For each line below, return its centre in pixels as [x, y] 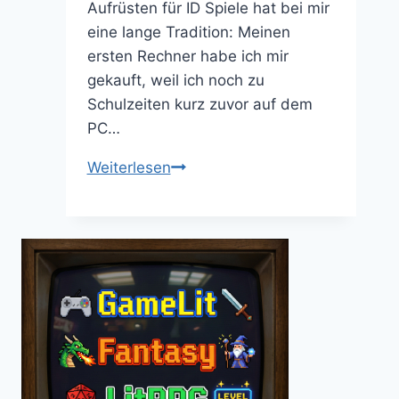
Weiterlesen [129, 167]
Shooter [198, 190]
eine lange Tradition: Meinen [188, 32]
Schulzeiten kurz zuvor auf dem [199, 104]
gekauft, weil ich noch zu [175, 80]
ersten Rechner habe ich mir [187, 56]
